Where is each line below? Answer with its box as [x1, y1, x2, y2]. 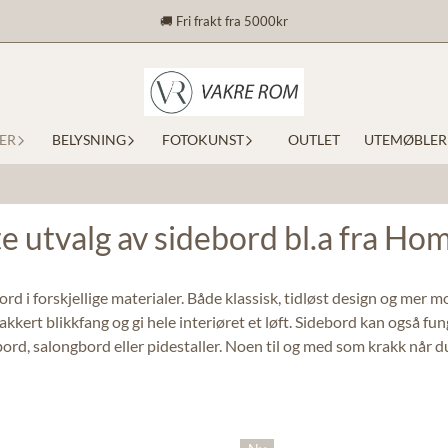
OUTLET [287, 131, 340, 148]
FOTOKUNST [161, 131, 244, 148]
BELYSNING [51, 131, 126, 148]
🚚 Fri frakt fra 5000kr [159, 13, 288, 29]
